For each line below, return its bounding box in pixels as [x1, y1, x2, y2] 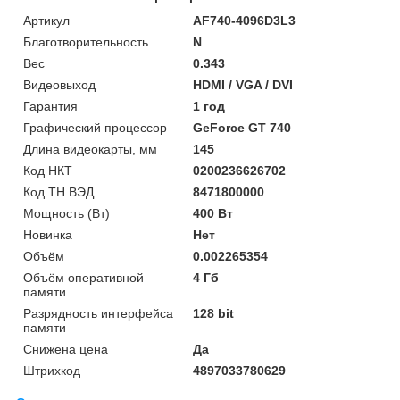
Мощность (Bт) [23, 205, 110, 221]
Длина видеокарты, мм [23, 141, 157, 156]
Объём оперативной [23, 270, 144, 285]
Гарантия [23, 98, 78, 113]
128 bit [193, 305, 235, 321]
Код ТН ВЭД [23, 184, 94, 199]
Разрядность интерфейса [23, 305, 173, 321]
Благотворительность [23, 34, 148, 49]
